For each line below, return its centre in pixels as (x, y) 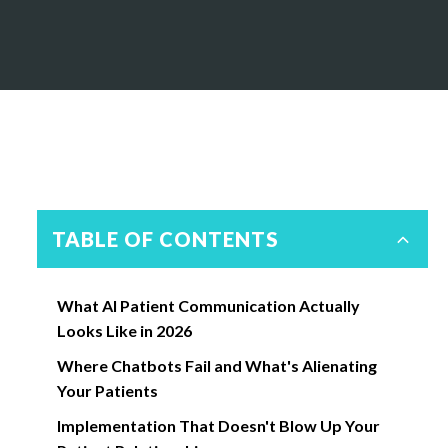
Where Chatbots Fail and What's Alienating (216, 365)
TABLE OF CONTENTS (165, 239)
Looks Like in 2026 (124, 330)
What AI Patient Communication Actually (208, 305)
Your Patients (107, 390)
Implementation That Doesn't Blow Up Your (218, 425)
